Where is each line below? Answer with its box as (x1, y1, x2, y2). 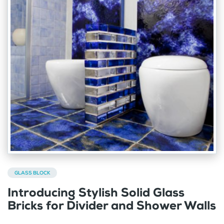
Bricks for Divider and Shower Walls (7, 197, 216, 214)
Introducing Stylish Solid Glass (7, 184, 184, 201)
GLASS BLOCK (14, 169, 50, 176)
